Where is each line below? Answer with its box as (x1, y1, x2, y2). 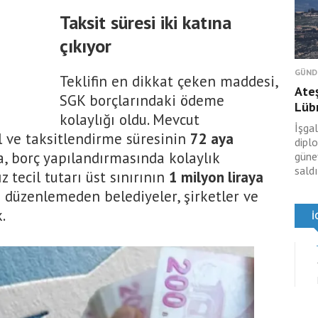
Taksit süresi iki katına (60, 11, 231, 34)
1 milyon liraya (169, 168, 263, 187)
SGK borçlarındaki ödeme (60, 91, 224, 110)
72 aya (190, 129, 234, 148)
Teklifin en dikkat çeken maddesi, (60, 72, 278, 91)
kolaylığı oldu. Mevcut (60, 110, 199, 129)
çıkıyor (60, 34, 111, 57)
